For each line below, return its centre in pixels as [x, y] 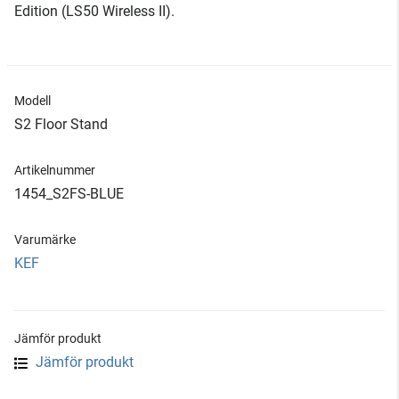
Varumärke [45, 240]
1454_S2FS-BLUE [69, 194]
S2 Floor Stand [61, 124]
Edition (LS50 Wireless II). [94, 11]
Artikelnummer [55, 170]
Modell [33, 101]
